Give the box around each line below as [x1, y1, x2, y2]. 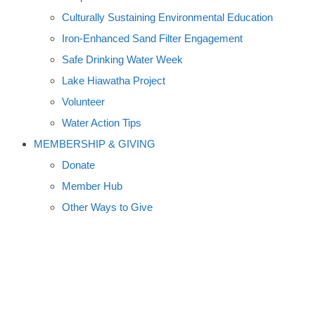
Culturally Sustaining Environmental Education [62, 11, 273, 23]
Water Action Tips [62, 117, 141, 129]
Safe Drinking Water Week [62, 53, 183, 65]
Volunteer [62, 96, 105, 108]
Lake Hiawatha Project [62, 75, 165, 86]
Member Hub [62, 180, 122, 192]
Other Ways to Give [62, 201, 153, 213]
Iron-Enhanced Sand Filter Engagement [62, 32, 243, 44]
